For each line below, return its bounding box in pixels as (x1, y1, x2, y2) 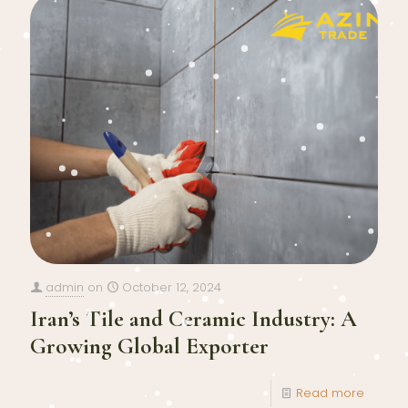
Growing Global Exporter (30, 332, 269, 361)
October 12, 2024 (122, 279, 221, 297)
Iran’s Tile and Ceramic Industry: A (30, 305, 357, 333)
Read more (296, 384, 364, 403)
